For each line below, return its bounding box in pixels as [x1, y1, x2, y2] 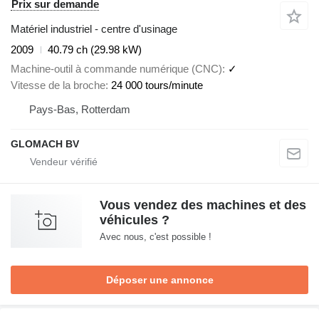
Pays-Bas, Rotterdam [29, 103, 130, 115]
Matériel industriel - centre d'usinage [11, 23, 177, 36]
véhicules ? [100, 212, 169, 227]
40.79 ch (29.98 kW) [48, 43, 142, 56]
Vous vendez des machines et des [100, 197, 306, 212]
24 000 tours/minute [111, 78, 203, 91]
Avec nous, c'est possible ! [100, 231, 211, 242]
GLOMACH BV [11, 137, 79, 150]
